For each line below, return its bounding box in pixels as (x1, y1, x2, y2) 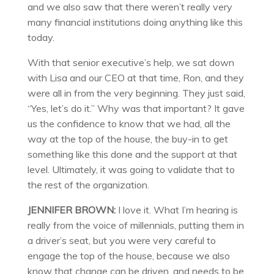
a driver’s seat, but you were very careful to (27, 234, 216, 246)
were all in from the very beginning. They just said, (27, 86, 245, 99)
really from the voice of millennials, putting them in (27, 218, 244, 231)
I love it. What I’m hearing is (115, 203, 238, 216)
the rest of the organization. (27, 178, 149, 191)
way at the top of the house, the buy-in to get (27, 132, 228, 145)
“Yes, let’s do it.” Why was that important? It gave (27, 102, 245, 114)
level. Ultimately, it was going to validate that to (27, 163, 235, 176)
